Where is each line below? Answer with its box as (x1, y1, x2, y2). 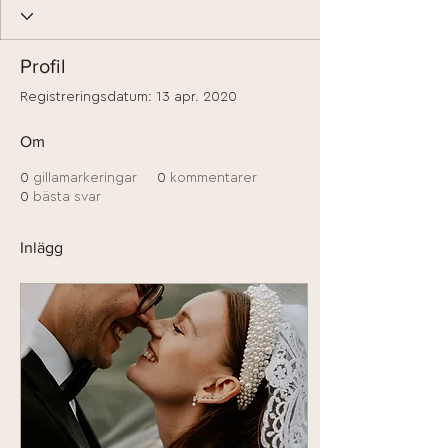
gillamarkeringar (33, 171, 137, 185)
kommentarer (170, 171, 257, 185)
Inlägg (20, 239, 63, 256)
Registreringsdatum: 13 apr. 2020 (20, 90, 237, 104)
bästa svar (33, 190, 101, 204)
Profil (20, 55, 66, 77)
